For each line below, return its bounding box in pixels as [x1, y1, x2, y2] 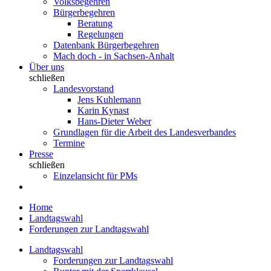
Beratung [77, 18, 113, 28]
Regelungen [77, 29, 123, 39]
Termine [53, 138, 85, 148]
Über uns [29, 62, 64, 72]
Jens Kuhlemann [77, 94, 141, 105]
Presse [29, 149, 53, 159]
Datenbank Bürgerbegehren [53, 40, 159, 50]
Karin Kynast [77, 105, 129, 116]
